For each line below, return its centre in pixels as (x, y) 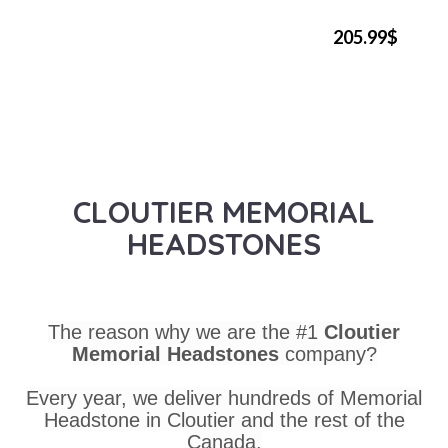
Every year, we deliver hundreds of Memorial (224, 397)
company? (330, 353)
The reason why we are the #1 (186, 331)
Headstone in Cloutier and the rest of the (224, 419)
